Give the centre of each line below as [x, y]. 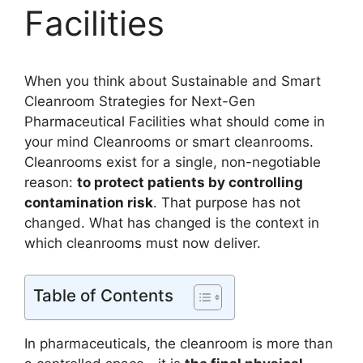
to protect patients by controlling [190, 182]
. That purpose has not [227, 203]
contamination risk [89, 203]
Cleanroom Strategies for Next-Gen [140, 101]
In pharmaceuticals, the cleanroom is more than [179, 343]
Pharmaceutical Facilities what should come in [175, 122]
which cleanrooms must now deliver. [143, 243]
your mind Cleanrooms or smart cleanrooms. [169, 142]
